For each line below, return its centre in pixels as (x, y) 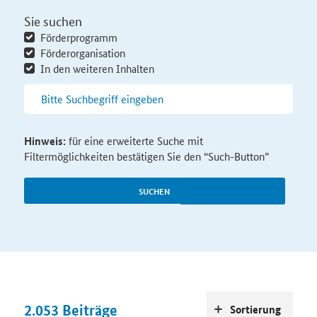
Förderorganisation (82, 53)
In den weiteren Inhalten (97, 69)
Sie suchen (53, 21)
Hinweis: (45, 141)
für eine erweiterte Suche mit (134, 141)
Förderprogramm (79, 38)
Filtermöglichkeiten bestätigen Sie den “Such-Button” (146, 156)
